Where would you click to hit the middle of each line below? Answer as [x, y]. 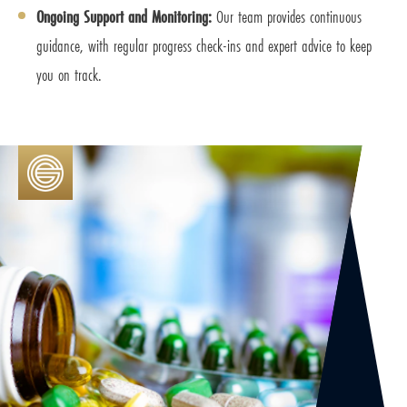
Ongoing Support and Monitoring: [126, 17]
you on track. [69, 75]
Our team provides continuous [289, 17]
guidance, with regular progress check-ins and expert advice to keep [204, 46]
